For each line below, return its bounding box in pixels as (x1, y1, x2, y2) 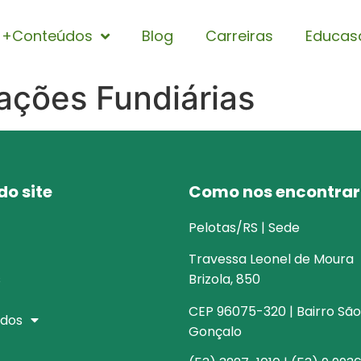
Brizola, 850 (189, 270, 260, 289)
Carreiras (205, 26, 273, 46)
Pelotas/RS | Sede (189, 218, 300, 237)
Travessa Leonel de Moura (189, 250, 354, 269)
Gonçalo (189, 322, 242, 341)
